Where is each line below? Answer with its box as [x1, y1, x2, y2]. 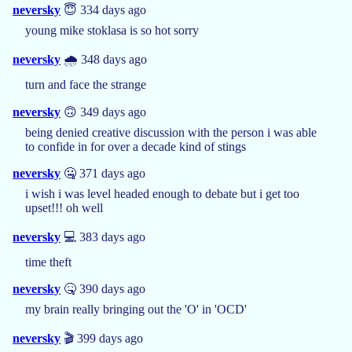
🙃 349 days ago [60, 104, 146, 119]
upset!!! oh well [25, 200, 103, 214]
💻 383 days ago [60, 229, 145, 244]
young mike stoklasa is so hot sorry [25, 23, 199, 37]
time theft [25, 255, 71, 269]
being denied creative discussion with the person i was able [25, 125, 317, 139]
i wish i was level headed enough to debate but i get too [25, 186, 299, 200]
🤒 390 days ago [60, 281, 145, 295]
